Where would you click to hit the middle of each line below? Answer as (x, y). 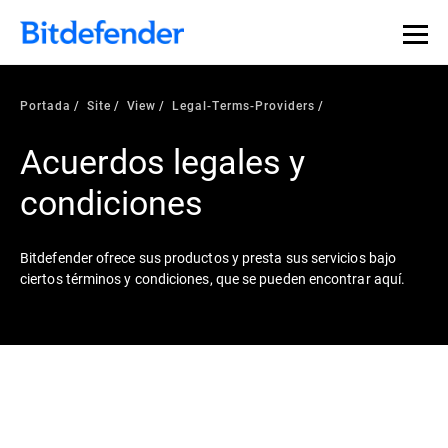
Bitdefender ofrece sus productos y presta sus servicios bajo (208, 257)
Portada (45, 105)
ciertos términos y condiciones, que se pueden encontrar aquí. (213, 278)
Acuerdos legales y (162, 160)
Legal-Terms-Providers (243, 105)
